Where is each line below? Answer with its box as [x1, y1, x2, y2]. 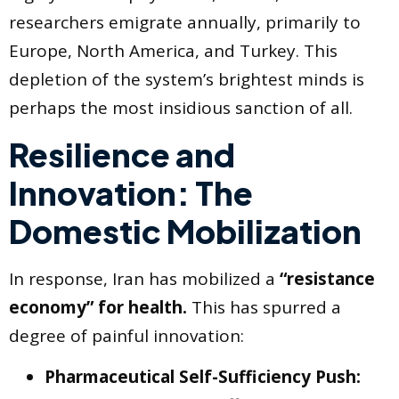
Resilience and [9, 134, 235, 175]
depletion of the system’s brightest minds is [9, 68, 364, 92]
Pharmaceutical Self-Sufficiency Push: [45, 364, 361, 388]
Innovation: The [9, 172, 253, 213]
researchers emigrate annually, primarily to [9, 11, 361, 35]
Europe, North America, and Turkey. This [9, 39, 338, 63]
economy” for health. [9, 295, 187, 319]
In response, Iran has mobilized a [9, 266, 280, 290]
